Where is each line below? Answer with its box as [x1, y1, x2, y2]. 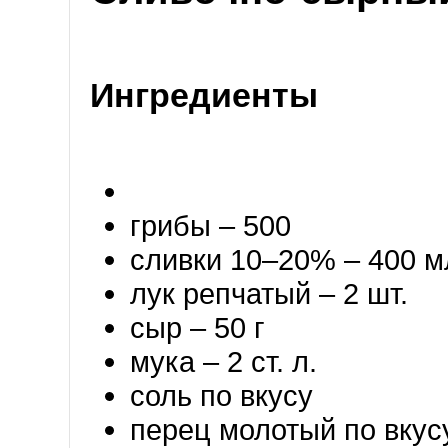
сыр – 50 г [130, 310, 265, 344]
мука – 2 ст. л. [130, 344, 317, 378]
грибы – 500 [130, 208, 299, 242]
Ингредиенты [90, 75, 318, 114]
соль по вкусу [130, 378, 313, 412]
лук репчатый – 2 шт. [130, 276, 408, 310]
